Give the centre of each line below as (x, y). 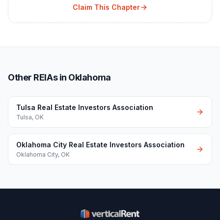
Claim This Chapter (106, 7)
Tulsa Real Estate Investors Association (85, 107)
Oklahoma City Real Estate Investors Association (100, 145)
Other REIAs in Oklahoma (59, 77)
